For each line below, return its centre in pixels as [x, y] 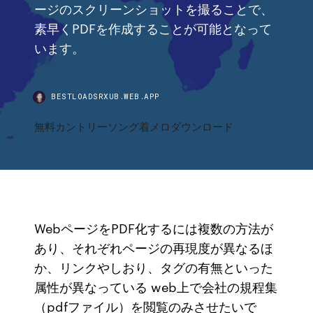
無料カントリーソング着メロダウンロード [134, 126]
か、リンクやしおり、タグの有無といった [154, 267]
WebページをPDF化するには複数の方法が [154, 228]
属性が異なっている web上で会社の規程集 [156, 286]
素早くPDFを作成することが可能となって [153, 28]
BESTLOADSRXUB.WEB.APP [105, 96]
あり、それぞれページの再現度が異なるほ [154, 247]
